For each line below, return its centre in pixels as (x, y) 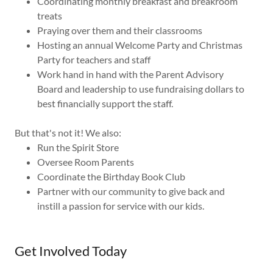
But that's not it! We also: (68, 133)
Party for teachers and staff (94, 59)
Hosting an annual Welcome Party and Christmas (140, 45)
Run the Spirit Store (78, 147)
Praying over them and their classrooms (119, 30)
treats (50, 16)
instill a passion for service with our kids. (122, 206)
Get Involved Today (71, 251)
